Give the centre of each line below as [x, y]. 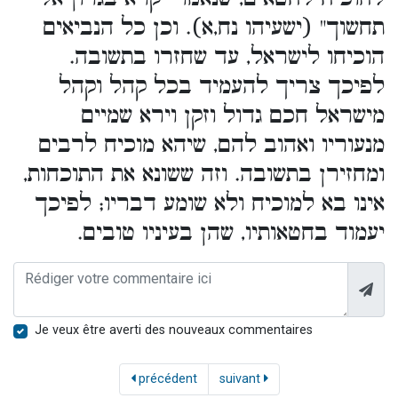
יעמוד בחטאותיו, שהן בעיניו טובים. [231, 233]
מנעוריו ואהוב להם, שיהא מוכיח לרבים [211, 145]
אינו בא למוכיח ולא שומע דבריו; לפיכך [210, 203]
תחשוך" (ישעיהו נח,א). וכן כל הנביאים [214, 28]
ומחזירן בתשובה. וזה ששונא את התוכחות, [204, 174]
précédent [166, 378]
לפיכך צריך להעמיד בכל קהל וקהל [222, 86]
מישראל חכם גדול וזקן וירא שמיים [233, 115]
